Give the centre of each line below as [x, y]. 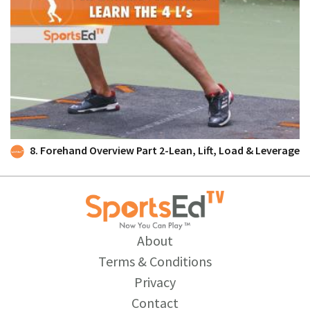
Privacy [155, 282]
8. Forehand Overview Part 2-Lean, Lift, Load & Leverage [165, 150]
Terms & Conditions [155, 262]
